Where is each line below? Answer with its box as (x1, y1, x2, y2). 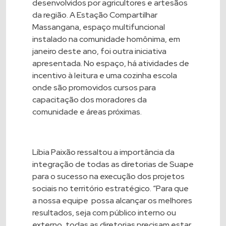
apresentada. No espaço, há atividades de (32, 58, 189, 69)
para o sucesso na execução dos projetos (32, 171, 185, 182)
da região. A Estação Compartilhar (32, 10, 157, 21)
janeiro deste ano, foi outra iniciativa (32, 46, 166, 57)
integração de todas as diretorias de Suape (32, 159, 194, 170)
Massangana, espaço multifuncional (32, 22, 165, 33)
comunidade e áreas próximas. (32, 106, 142, 118)
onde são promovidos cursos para (32, 82, 156, 93)
